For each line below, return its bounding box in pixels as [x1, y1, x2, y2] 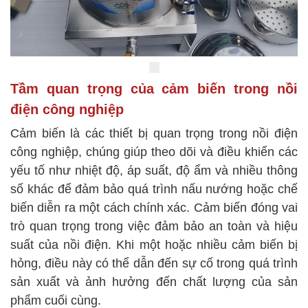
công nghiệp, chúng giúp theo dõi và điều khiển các [10, 145, 298, 159]
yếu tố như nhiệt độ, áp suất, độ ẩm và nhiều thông [10, 164, 298, 178]
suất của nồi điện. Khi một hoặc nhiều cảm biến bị [10, 238, 298, 252]
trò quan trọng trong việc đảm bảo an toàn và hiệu [10, 219, 298, 234]
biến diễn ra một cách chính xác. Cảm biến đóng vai [10, 201, 298, 215]
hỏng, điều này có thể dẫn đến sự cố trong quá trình [10, 256, 298, 271]
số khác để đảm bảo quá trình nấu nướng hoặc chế [10, 182, 298, 197]
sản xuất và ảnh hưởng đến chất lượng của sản [10, 275, 298, 289]
